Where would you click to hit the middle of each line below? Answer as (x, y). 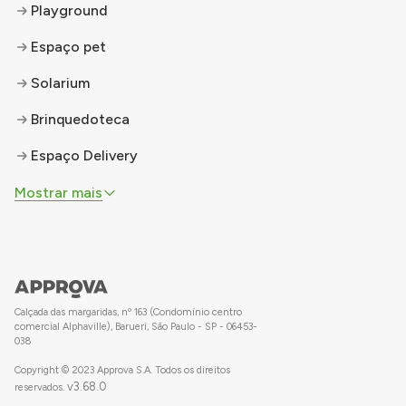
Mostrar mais (58, 193)
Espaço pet (68, 47)
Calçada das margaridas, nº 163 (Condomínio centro (128, 312)
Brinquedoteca (80, 119)
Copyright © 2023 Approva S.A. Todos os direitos (122, 370)
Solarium (60, 83)
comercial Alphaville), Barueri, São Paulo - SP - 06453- (136, 327)
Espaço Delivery (84, 155)
